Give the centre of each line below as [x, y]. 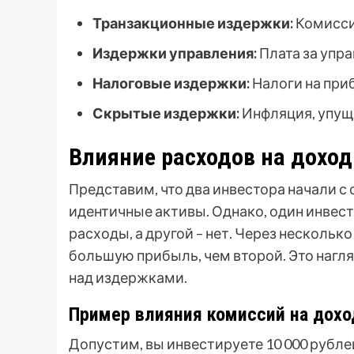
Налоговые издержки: [171, 83]
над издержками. [128, 278]
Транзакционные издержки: [193, 23]
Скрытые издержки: [166, 113]
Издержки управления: [175, 53]
